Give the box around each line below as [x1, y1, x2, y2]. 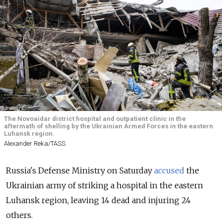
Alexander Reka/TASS [4, 140, 65, 148]
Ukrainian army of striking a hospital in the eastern [6, 180, 203, 191]
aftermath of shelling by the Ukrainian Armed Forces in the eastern [4, 122, 213, 130]
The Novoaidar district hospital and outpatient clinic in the [4, 115, 186, 122]
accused [154, 166, 184, 176]
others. [6, 210, 33, 221]
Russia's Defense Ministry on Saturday [6, 166, 154, 176]
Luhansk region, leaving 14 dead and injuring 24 [6, 195, 191, 206]
